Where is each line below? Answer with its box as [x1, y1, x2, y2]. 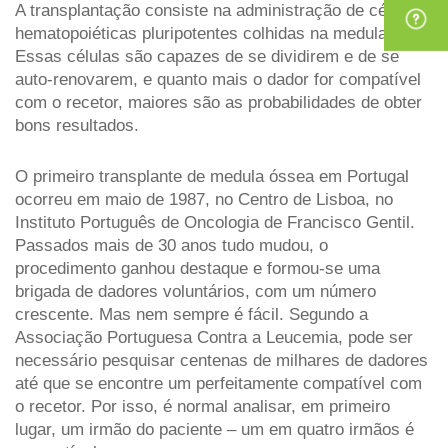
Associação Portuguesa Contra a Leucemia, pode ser [15, 327, 413, 347]
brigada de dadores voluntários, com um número [15, 281, 376, 301]
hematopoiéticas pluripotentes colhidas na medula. [15, 23, 392, 43]
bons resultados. [15, 115, 139, 135]
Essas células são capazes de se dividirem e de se [15, 46, 399, 66]
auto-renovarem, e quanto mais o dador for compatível [15, 69, 421, 89]
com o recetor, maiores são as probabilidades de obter [15, 92, 422, 112]
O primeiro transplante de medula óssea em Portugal [15, 166, 409, 186]
